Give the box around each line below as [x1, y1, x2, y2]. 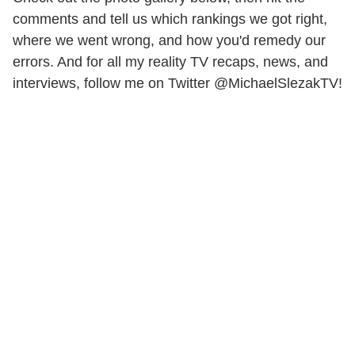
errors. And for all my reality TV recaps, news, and [13, 53, 328, 70]
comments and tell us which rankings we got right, [13, 10, 327, 27]
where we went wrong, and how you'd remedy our [13, 32, 326, 48]
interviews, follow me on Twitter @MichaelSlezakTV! [13, 74, 342, 91]
